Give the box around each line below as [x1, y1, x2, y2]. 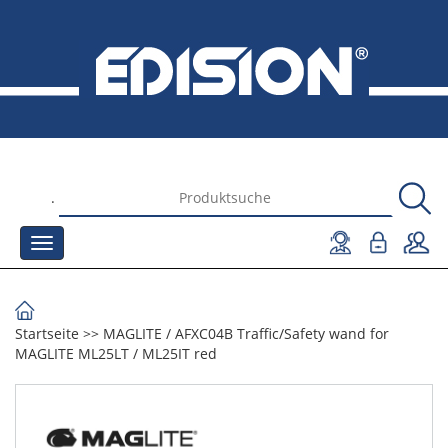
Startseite [15, 324, 79, 343]
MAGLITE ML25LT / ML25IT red [15, 344, 217, 363]
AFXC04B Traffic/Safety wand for [175, 324, 389, 343]
